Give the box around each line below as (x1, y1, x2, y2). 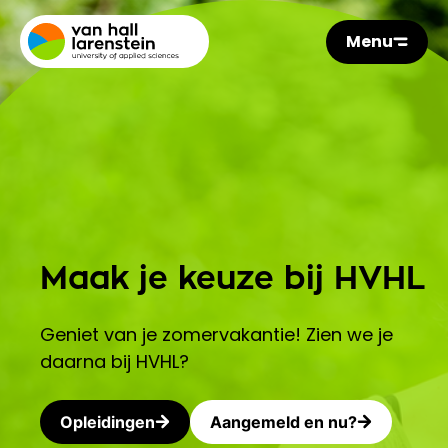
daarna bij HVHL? (40, 348, 189, 374)
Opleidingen (60, 411, 155, 432)
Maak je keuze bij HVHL (40, 262, 425, 295)
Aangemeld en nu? (210, 411, 357, 432)
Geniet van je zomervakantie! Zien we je (40, 321, 393, 347)
